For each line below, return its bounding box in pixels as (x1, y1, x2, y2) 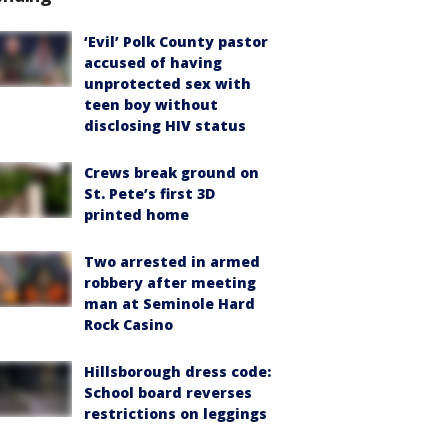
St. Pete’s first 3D (84, 183, 215, 203)
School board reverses (84, 382, 252, 402)
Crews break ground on (84, 162, 259, 182)
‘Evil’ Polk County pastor (84, 31, 268, 51)
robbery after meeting (84, 272, 256, 292)
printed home (84, 204, 189, 224)
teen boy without (84, 94, 218, 114)
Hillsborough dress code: (84, 361, 271, 381)
